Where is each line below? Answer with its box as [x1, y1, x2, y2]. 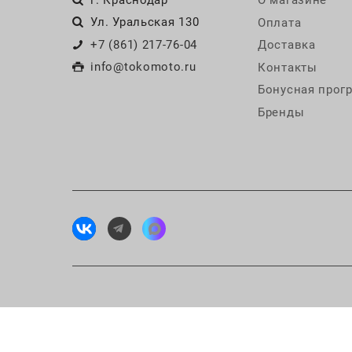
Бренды [258, 104, 305, 119]
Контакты [258, 60, 317, 75]
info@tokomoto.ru [90, 60, 196, 75]
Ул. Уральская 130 [90, 15, 200, 30]
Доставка [258, 37, 316, 52]
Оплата [258, 15, 302, 30]
